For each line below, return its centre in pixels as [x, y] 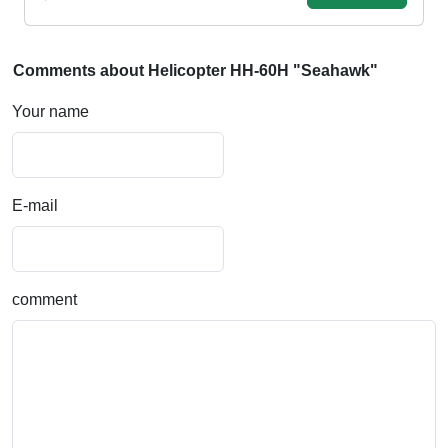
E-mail [35, 205]
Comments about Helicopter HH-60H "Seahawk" [195, 70]
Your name [50, 111]
